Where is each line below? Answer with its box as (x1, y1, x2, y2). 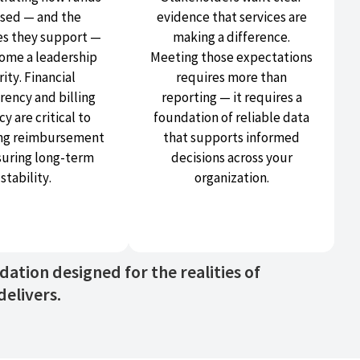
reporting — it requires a (161, 88, 302, 107)
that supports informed (163, 129, 300, 147)
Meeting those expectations (150, 48, 313, 67)
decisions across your (170, 149, 292, 167)
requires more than (176, 68, 287, 87)
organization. (194, 169, 269, 187)
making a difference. (173, 28, 290, 47)
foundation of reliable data (153, 108, 309, 127)
